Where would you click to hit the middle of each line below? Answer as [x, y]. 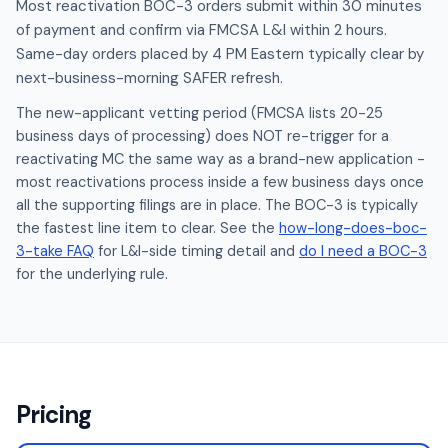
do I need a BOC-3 [363, 251]
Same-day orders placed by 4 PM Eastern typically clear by [220, 54]
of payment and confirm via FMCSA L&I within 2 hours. [201, 30]
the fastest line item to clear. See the [147, 228]
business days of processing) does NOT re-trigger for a [202, 136]
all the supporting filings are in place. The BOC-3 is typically [217, 205]
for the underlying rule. [92, 274]
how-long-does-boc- [353, 228]
